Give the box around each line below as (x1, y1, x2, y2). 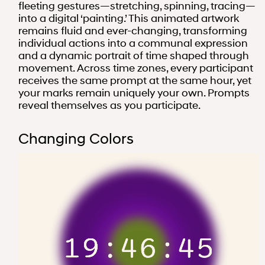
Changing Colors (18, 129, 134, 147)
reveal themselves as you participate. (18, 98, 201, 112)
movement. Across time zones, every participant (18, 61, 253, 75)
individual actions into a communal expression (18, 36, 248, 50)
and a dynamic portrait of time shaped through (18, 49, 249, 62)
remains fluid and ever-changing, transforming (18, 24, 247, 37)
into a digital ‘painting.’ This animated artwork (18, 11, 239, 25)
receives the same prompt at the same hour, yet (18, 73, 251, 87)
